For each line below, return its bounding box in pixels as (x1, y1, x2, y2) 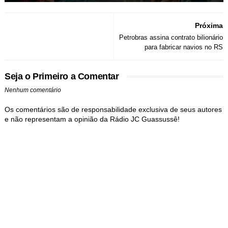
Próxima (195, 21, 223, 30)
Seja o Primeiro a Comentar (4, 71, 119, 82)
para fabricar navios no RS (145, 43, 223, 51)
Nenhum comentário (4, 87, 61, 94)
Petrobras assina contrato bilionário (119, 34, 223, 42)
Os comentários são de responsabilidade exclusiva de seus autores (4, 105, 222, 114)
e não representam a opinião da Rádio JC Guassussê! (4, 115, 180, 124)
